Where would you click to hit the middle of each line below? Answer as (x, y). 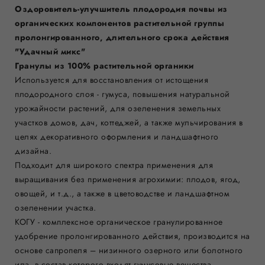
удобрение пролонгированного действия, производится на (132, 236)
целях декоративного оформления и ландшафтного (117, 137)
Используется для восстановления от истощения (112, 80)
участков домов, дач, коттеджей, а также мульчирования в (129, 122)
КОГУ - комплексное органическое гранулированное (119, 222)
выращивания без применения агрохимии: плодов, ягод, (128, 179)
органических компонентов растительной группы (119, 23)
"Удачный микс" (50, 51)
